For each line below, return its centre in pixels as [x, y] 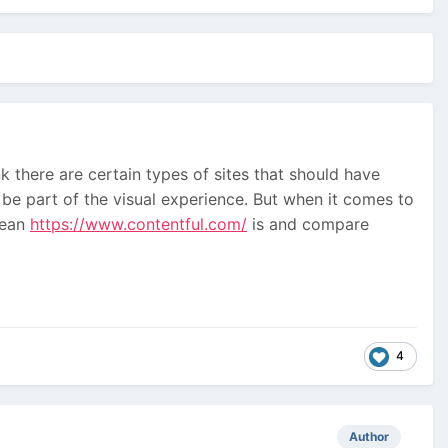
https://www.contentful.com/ [138, 224]
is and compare [308, 224]
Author [369, 437]
